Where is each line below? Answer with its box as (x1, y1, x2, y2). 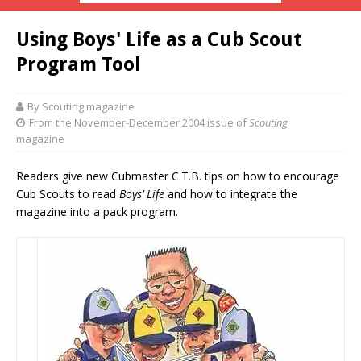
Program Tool (16, 53, 141, 76)
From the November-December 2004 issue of (29, 115, 249, 130)
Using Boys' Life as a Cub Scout (16, 28, 302, 51)
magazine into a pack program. (16, 204, 178, 219)
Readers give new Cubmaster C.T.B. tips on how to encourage (16, 168, 339, 184)
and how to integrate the (164, 186, 297, 201)
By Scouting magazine (27, 99, 135, 114)
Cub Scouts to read (16, 186, 116, 201)
